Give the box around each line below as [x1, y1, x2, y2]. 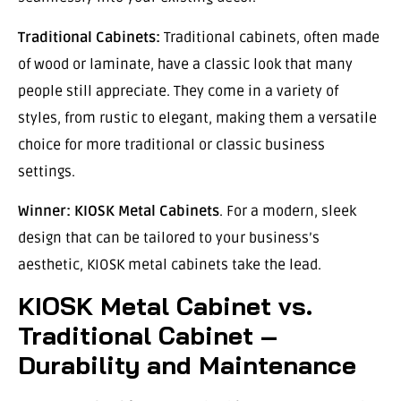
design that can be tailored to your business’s [18, 229, 320, 247]
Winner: [18, 202, 71, 220]
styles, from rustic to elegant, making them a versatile [18, 108, 377, 127]
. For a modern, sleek [219, 202, 356, 220]
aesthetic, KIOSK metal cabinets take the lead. [18, 256, 321, 274]
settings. [18, 162, 75, 181]
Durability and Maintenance [18, 349, 356, 381]
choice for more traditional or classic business [18, 135, 325, 154]
